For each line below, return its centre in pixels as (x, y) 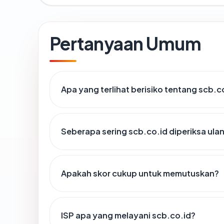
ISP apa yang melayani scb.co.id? (128, 215)
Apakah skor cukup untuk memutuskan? (140, 173)
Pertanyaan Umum (125, 43)
